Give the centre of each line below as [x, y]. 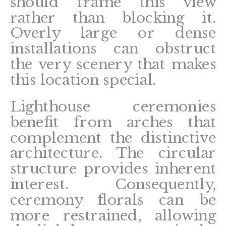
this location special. [83, 80]
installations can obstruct [113, 49]
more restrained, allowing [113, 216]
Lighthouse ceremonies [113, 107]
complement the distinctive [113, 138]
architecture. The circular [113, 154]
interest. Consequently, [113, 185]
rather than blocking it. [113, 18]
